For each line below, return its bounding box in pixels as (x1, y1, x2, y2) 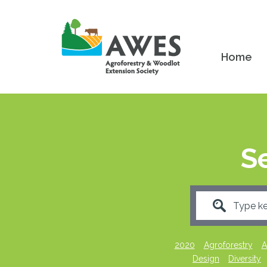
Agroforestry (203, 240, 253, 250)
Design (193, 254, 219, 263)
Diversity (228, 254, 261, 263)
